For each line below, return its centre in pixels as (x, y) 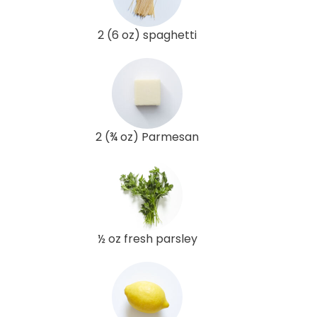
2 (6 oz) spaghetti (147, 35)
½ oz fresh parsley (147, 238)
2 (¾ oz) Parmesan (147, 137)
